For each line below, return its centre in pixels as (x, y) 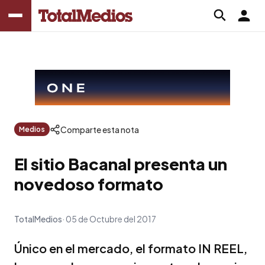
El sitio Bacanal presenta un (121, 164)
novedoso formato (89, 184)
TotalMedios (38, 219)
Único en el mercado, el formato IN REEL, (131, 248)
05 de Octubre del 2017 (111, 219)
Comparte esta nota (100, 129)
